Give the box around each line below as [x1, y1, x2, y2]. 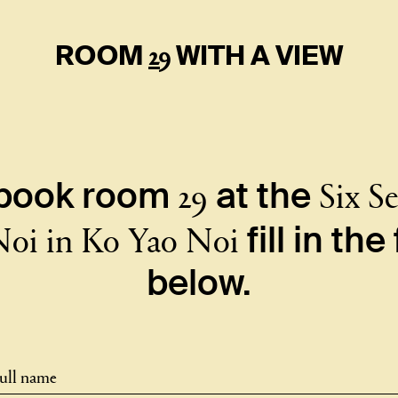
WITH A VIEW [171, 38, 343, 73]
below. [146, 260, 251, 306]
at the [207, 173, 319, 219]
